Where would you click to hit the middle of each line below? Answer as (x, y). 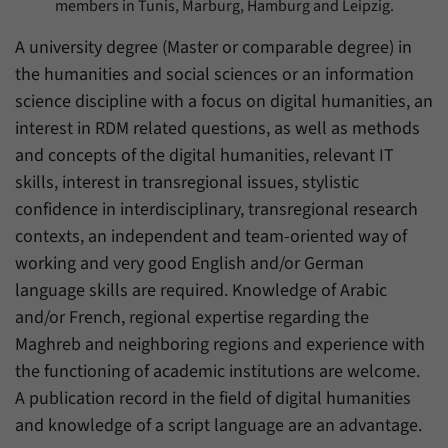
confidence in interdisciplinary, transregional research (216, 209)
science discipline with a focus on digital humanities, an (224, 101)
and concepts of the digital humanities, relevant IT (204, 155)
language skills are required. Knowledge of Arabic (201, 290)
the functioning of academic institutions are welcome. (217, 371)
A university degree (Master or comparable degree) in (213, 47)
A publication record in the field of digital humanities (213, 398)
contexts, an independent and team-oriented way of (211, 236)
